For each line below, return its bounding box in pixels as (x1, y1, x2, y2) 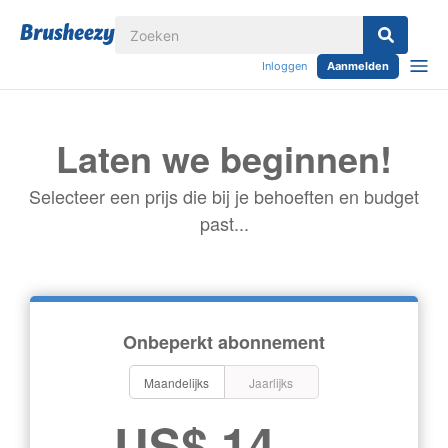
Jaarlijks (249, 374, 294, 391)
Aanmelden (327, 59, 389, 73)
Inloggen (262, 59, 307, 73)
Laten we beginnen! (56, 132, 392, 184)
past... (199, 210, 249, 236)
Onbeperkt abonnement (123, 329, 325, 355)
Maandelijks (144, 374, 210, 391)
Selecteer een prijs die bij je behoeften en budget (29, 183, 419, 209)
